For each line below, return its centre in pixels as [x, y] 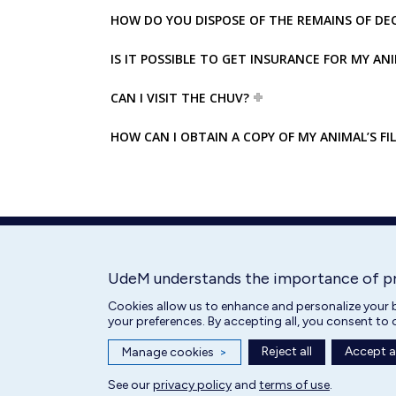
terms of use [294, 385]
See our [130, 385]
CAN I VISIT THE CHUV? [180, 97]
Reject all [286, 351]
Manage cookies [168, 352]
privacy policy [192, 385]
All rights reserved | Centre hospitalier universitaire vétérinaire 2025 [238, 368]
